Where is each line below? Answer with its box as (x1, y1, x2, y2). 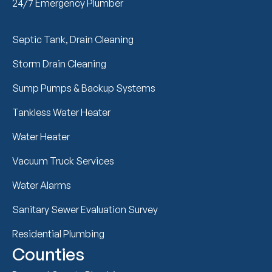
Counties (12, 243, 84, 265)
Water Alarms (12, 178, 71, 191)
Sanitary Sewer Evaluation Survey (12, 203, 158, 216)
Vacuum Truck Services (12, 154, 114, 167)
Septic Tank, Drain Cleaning (12, 33, 134, 46)
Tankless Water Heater (12, 106, 110, 118)
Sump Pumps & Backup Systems (12, 81, 155, 94)
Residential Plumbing (12, 227, 104, 240)
